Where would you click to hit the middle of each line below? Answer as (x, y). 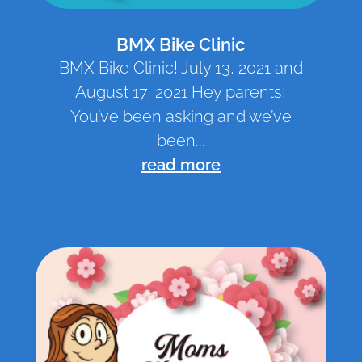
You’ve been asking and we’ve (181, 117)
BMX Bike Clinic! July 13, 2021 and (181, 68)
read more (181, 165)
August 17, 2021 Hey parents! (181, 93)
